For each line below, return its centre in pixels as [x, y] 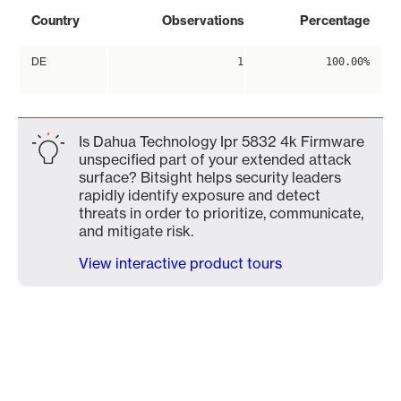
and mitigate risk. [136, 231]
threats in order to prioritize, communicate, [221, 213]
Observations [203, 21]
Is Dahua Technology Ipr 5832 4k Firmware [222, 141]
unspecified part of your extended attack [215, 159]
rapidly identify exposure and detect [200, 195]
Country [55, 21]
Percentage [335, 21]
